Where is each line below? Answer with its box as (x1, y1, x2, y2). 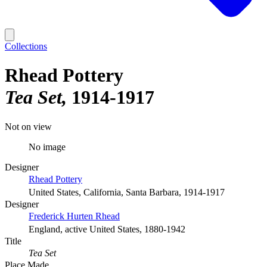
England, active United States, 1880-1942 (29, 223, 185, 234)
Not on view (5, 121, 52, 132)
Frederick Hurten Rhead (29, 210, 120, 221)
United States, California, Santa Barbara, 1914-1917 (29, 187, 225, 197)
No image (29, 141, 66, 152)
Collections (5, 41, 47, 51)
